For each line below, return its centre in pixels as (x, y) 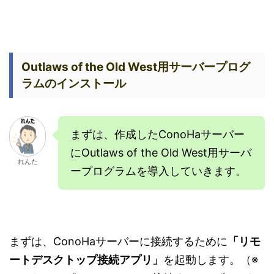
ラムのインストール (74, 83)
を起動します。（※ (211, 259)
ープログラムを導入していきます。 (158, 171)
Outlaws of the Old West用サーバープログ (136, 67)
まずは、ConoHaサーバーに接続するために (118, 241)
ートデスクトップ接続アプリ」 (86, 259)
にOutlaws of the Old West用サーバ (161, 152)
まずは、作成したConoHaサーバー (157, 134)
